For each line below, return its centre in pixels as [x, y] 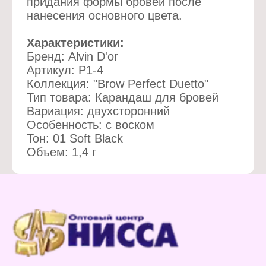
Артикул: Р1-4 [65, 70]
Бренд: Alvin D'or [72, 56]
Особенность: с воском [90, 124]
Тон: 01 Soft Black [75, 138]
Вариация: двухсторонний [98, 111]
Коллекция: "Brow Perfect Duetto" [117, 83]
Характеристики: [75, 42]
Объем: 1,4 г [61, 152]
